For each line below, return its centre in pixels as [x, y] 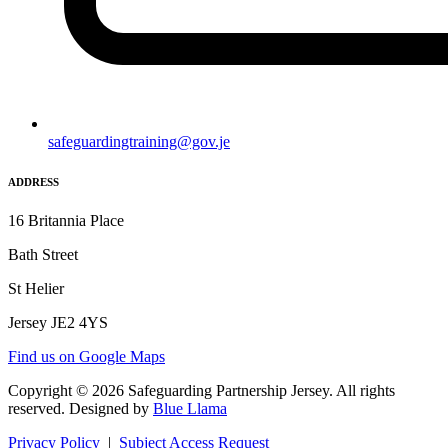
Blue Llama [190, 409]
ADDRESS [33, 181]
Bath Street [43, 255]
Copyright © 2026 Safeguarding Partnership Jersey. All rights [201, 391]
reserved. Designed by [80, 409]
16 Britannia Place [66, 221]
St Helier [36, 289]
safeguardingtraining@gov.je [139, 141]
